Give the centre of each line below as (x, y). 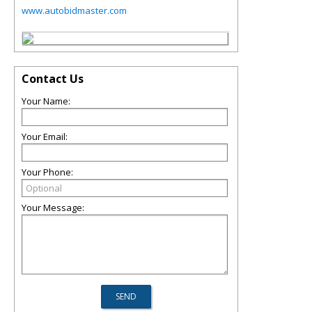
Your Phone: (47, 172)
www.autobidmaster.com (74, 10)
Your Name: (46, 101)
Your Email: (45, 136)
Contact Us (53, 79)
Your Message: (53, 208)
